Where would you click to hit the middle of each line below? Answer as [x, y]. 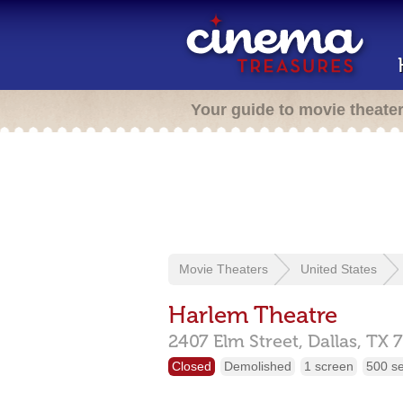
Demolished [258, 366]
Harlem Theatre [253, 315]
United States [339, 269]
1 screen [329, 366]
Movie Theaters [224, 269]
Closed [192, 366]
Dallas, [337, 341]
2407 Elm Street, [236, 341]
